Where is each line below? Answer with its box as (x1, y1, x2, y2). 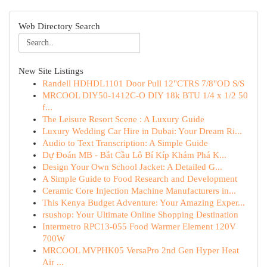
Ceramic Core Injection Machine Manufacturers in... (42, 186, 236, 195)
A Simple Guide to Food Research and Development (42, 174, 237, 184)
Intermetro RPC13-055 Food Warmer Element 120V (42, 222, 236, 231)
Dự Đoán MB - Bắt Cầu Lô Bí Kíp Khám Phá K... (42, 150, 226, 160)
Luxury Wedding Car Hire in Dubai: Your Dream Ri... (42, 126, 242, 136)
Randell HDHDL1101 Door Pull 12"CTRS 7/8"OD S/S (42, 79, 244, 88)
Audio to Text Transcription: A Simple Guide (42, 138, 208, 148)
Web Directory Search (18, 21, 100, 31)
